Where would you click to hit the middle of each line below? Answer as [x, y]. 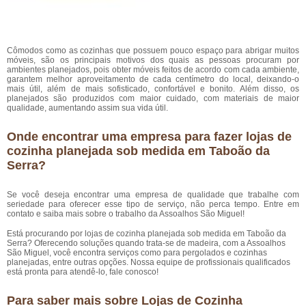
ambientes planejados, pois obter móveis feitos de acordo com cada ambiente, [153, 70]
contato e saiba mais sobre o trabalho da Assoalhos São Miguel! [126, 214]
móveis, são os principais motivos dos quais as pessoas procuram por [153, 60]
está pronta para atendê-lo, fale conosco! [83, 272]
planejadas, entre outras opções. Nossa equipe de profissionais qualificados [149, 262]
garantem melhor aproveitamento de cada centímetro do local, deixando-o [153, 79]
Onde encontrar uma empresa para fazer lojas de [149, 137]
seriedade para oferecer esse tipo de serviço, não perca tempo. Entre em [153, 204]
